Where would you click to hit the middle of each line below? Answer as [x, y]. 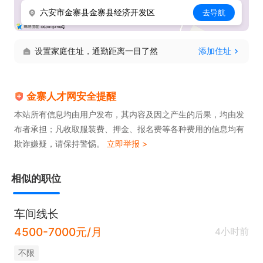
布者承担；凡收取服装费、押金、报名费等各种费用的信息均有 [129, 129]
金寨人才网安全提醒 [72, 97]
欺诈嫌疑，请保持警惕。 [60, 144]
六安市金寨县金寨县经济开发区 [98, 12]
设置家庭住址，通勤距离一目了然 [96, 50]
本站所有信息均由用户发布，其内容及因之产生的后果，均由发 [129, 114]
